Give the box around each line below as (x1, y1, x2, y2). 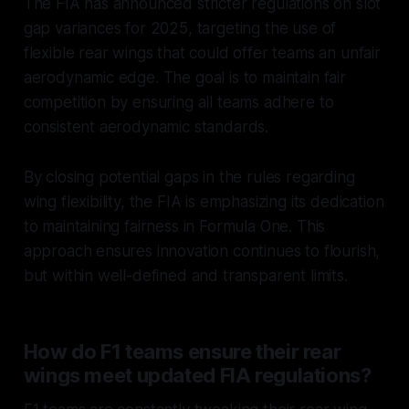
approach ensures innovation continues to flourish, (23, 241, 381, 260)
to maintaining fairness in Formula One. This (23, 216, 326, 236)
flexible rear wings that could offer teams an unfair (23, 43, 381, 62)
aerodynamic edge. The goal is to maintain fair (23, 68, 346, 87)
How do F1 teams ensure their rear (23, 339, 341, 363)
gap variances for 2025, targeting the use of (23, 18, 337, 37)
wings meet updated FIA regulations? (23, 362, 372, 387)
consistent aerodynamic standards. (23, 117, 269, 136)
